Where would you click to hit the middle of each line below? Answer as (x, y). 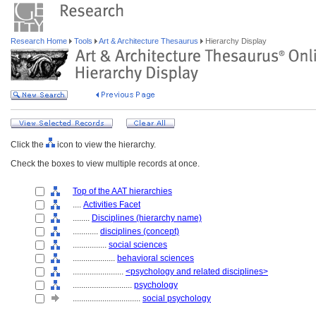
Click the (28, 145)
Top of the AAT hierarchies (122, 191)
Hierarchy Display (235, 41)
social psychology (177, 298)
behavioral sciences (156, 258)
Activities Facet (112, 205)
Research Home (40, 41)
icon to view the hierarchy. (105, 145)
